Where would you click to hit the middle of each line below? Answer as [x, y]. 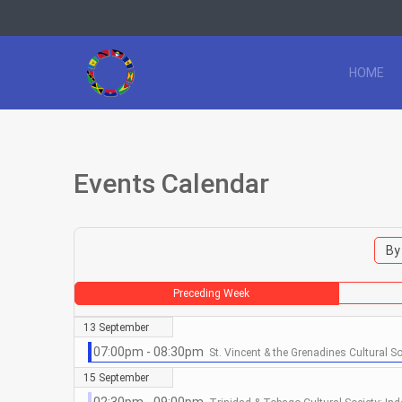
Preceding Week [211, 294]
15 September [116, 378]
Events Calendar [171, 184]
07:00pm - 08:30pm [151, 352]
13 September [116, 328]
